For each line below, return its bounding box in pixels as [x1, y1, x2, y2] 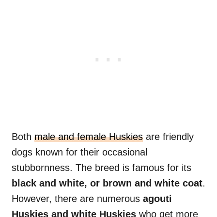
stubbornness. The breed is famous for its [12, 162, 191, 173]
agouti [143, 193, 172, 204]
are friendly [143, 131, 194, 142]
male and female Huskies [34, 131, 143, 142]
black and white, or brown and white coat [12, 178, 202, 189]
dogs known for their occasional [12, 147, 147, 158]
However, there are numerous [12, 193, 143, 204]
